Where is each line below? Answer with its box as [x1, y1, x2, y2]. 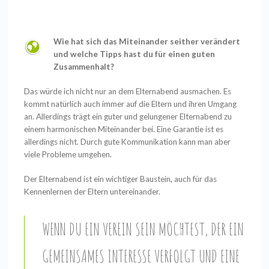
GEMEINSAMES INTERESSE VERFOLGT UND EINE [41, 244, 240, 267]
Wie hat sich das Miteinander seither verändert [53, 37, 241, 47]
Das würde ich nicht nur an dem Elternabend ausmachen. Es [24, 86, 232, 97]
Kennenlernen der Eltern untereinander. [24, 187, 163, 197]
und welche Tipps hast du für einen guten [53, 49, 216, 59]
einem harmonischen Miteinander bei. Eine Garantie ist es [24, 124, 224, 134]
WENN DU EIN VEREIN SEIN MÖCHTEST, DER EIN [41, 217, 244, 240]
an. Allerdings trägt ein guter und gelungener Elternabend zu [24, 112, 232, 122]
